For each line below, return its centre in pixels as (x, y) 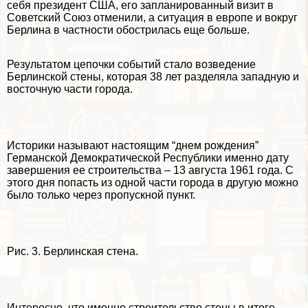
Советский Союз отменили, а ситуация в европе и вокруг (152, 18)
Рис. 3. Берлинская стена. (73, 252)
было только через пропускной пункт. (101, 195)
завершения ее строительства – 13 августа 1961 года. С (150, 170)
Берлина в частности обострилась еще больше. (128, 30)
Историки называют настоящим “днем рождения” (133, 146)
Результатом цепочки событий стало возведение (131, 65)
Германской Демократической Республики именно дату (148, 158)
